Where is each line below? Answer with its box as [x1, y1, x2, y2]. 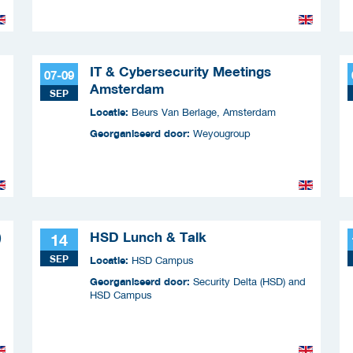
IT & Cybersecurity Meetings [90, 63, 271, 80]
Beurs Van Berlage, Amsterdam [132, 106, 276, 118]
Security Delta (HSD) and [193, 275, 306, 288]
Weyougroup [193, 127, 251, 139]
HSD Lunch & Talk [90, 229, 206, 245]
